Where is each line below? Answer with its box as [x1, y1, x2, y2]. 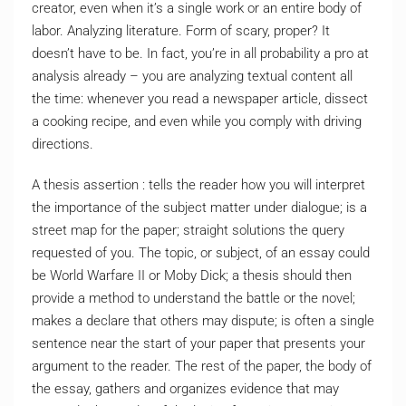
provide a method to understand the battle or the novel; [32, 290, 355, 306]
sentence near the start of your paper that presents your [32, 335, 365, 352]
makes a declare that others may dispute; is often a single [32, 313, 374, 329]
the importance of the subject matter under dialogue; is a [32, 199, 367, 216]
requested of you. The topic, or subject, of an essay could [32, 245, 370, 261]
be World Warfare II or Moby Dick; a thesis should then [32, 267, 352, 284]
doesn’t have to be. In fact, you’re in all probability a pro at [32, 45, 369, 62]
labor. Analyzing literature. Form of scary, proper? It [32, 23, 330, 39]
